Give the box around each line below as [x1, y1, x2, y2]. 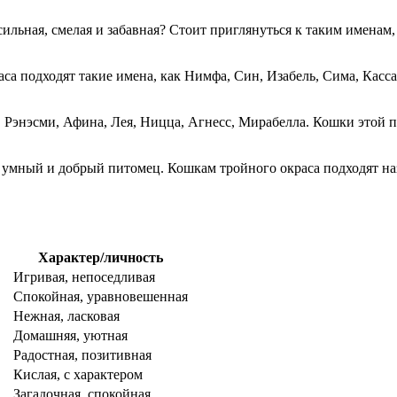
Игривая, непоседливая [13, 269, 155, 285]
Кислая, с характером [13, 367, 143, 383]
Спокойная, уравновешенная [13, 289, 188, 305]
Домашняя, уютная [13, 328, 128, 344]
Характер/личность [38, 250, 163, 266]
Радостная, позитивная [13, 347, 152, 363]
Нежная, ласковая [13, 308, 120, 324]
